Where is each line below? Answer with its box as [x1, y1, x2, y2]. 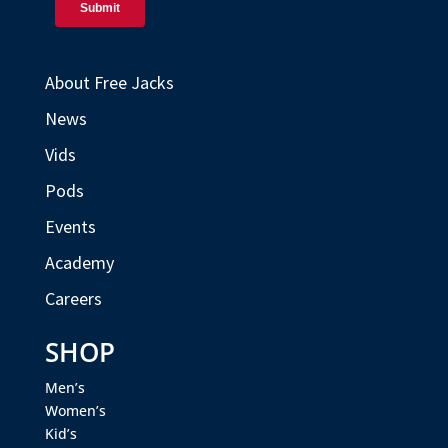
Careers [44, 287, 102, 311]
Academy [44, 251, 114, 275]
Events [44, 215, 96, 239]
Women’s [44, 401, 106, 421]
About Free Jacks [44, 71, 174, 95]
